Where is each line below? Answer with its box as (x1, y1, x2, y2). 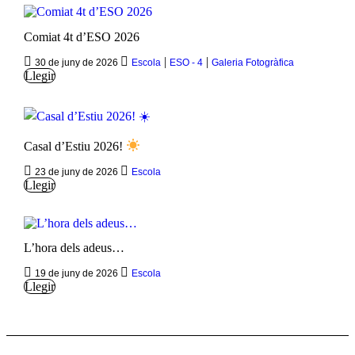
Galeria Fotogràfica (211, 56, 294, 68)
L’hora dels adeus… (23, 241, 124, 255)
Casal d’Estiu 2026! (23, 139, 126, 153)
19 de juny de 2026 (34, 268, 120, 280)
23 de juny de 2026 (34, 166, 120, 177)
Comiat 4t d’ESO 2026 (23, 29, 139, 44)
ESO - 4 (169, 56, 203, 68)
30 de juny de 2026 (34, 56, 120, 68)
